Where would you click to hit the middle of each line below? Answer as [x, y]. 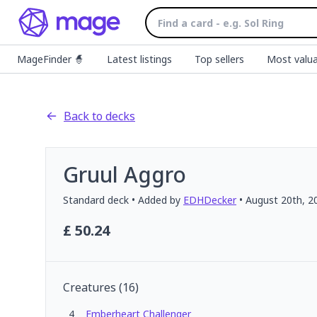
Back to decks [99, 116]
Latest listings [139, 59]
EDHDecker [210, 200]
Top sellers [219, 59]
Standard [84, 200]
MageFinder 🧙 [51, 59]
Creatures [90, 287]
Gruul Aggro [125, 174]
